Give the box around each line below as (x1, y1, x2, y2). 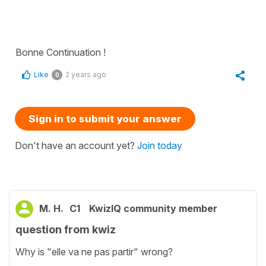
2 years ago (65, 70, 106, 80)
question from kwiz (15, 223, 116, 236)
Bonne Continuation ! (15, 46, 106, 59)
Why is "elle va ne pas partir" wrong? (15, 245, 173, 258)
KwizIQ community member (89, 202, 217, 215)
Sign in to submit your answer (28, 113, 182, 125)
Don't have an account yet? (15, 140, 137, 152)
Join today (137, 140, 182, 152)
